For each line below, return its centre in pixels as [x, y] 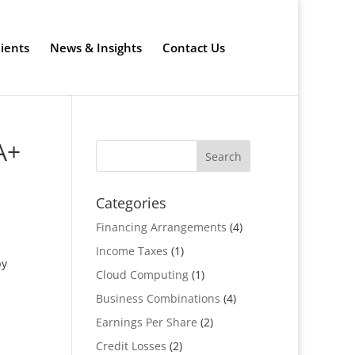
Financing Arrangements [161, 227]
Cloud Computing [142, 275]
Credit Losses [131, 346]
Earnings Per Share [146, 322]
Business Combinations [158, 298]
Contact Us [194, 48]
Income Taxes [132, 251]
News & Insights [96, 48]
